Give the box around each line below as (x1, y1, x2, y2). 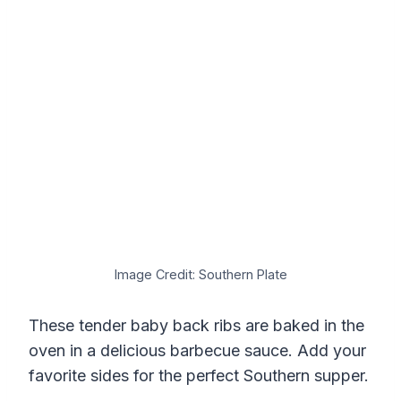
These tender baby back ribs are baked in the (29, 315, 364, 335)
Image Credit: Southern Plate (114, 266, 287, 282)
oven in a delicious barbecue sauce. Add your (29, 340, 366, 360)
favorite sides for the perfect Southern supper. (29, 365, 369, 385)
